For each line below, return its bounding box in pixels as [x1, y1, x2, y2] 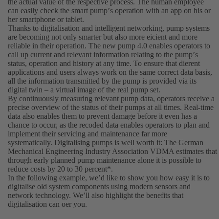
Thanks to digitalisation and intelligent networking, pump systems [8, 24, 210, 33]
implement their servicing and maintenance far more [8, 130, 167, 138]
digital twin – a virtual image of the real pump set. [8, 86, 160, 94]
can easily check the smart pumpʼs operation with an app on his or [8, 6, 211, 15]
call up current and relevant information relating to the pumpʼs [8, 50, 198, 59]
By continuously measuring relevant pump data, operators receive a [8, 94, 215, 103]
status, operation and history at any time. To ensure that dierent [8, 59, 200, 68]
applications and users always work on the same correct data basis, [8, 68, 212, 77]
